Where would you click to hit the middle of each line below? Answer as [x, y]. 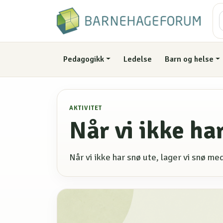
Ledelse [138, 59]
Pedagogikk [83, 59]
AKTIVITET [86, 108]
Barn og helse [189, 59]
